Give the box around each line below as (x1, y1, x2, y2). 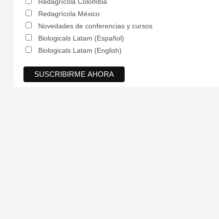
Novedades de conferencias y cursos (38, 22, 153, 30)
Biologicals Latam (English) (38, 46, 122, 55)
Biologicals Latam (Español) (38, 34, 124, 43)
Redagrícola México (38, 10, 100, 18)
